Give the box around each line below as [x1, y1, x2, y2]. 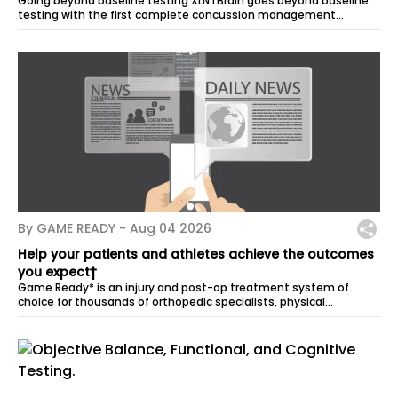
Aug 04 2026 [130, 219, 211, 237]
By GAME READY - [18, 219, 130, 237]
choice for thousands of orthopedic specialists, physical [18, 294, 325, 309]
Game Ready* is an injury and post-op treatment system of [18, 280, 349, 295]
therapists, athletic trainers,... [18, 308, 180, 323]
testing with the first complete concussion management [18, 7, 336, 22]
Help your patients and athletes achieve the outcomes [18, 245, 374, 263]
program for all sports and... [18, 21, 168, 36]
